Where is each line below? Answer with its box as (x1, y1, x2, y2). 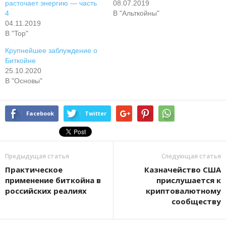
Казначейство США (144, 164, 221, 175)
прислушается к (156, 175, 221, 185)
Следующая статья (161, 152, 221, 160)
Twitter (85, 109, 106, 117)
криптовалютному (146, 186, 221, 196)
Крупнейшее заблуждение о (5, 46, 97, 54)
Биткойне (5, 56, 36, 65)
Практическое (5, 164, 63, 175)
